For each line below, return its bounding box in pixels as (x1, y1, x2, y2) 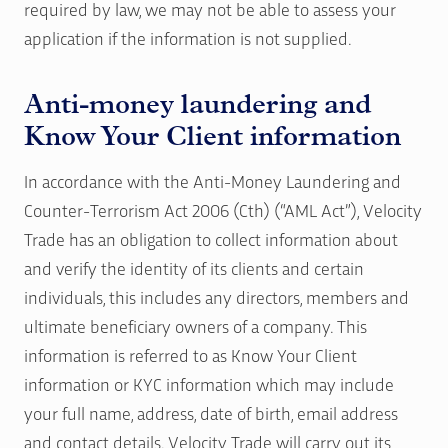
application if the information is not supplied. (24, 26, 352, 50)
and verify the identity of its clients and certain (24, 255, 364, 279)
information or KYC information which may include (24, 371, 394, 395)
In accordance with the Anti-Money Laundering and (24, 168, 401, 192)
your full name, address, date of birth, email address (24, 400, 398, 424)
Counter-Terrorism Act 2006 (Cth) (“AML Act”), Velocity (24, 197, 422, 221)
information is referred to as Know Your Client (24, 342, 357, 366)
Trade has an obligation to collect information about (24, 226, 398, 250)
